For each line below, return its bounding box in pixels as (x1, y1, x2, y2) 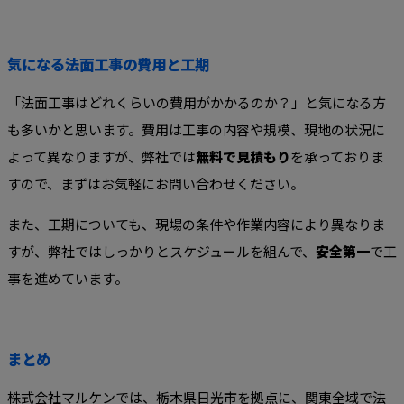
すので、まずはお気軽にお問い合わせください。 (7, 174, 304, 194)
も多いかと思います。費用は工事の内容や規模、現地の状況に (7, 120, 385, 140)
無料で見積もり (196, 147, 290, 167)
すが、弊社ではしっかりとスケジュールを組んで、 (7, 242, 316, 262)
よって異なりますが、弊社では (7, 147, 196, 167)
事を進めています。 (7, 269, 128, 289)
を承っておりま (290, 147, 384, 167)
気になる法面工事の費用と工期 (7, 53, 209, 76)
